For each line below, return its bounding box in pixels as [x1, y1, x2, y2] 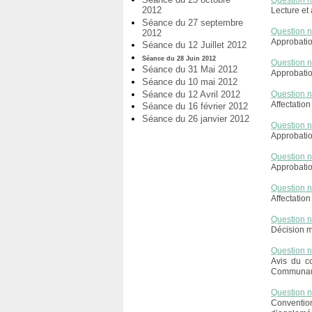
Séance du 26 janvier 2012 [142, 113, 249, 124]
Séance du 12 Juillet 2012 [142, 40, 247, 51]
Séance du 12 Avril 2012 [142, 88, 240, 100]
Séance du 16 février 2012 [142, 101, 248, 112]
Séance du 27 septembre [142, 17, 243, 28]
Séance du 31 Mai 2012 [142, 64, 237, 75]
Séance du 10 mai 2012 [142, 76, 237, 87]
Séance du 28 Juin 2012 [142, 54, 216, 62]
